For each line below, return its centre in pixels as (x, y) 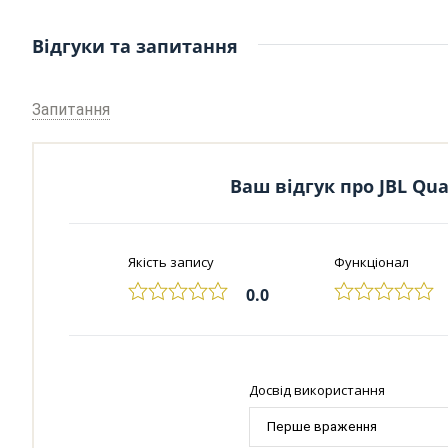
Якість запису (170, 261)
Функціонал (371, 261)
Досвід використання (317, 389)
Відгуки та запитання (135, 45)
